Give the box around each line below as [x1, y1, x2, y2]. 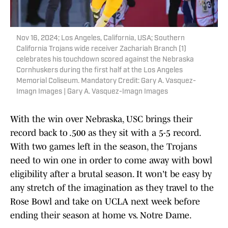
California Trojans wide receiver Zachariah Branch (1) [16, 45, 186, 53]
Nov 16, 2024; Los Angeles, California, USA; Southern [16, 35, 185, 43]
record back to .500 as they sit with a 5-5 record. [10, 128, 201, 138]
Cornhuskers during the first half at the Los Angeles [16, 67, 183, 75]
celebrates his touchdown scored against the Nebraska [16, 56, 194, 64]
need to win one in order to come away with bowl [10, 155, 212, 166]
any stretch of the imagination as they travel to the [10, 183, 214, 193]
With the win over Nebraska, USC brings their [10, 114, 192, 125]
